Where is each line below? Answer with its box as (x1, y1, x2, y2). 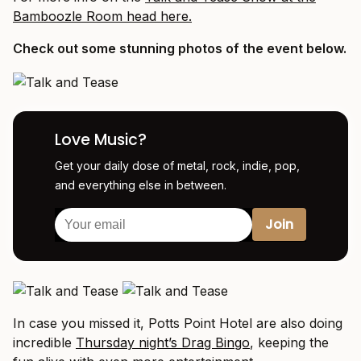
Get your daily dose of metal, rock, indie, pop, (55, 158, 300, 172)
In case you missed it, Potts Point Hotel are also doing (13, 315, 342, 332)
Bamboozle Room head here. (13, 8, 192, 24)
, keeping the (250, 334, 329, 351)
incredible (13, 334, 76, 351)
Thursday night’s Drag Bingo (76, 334, 250, 351)
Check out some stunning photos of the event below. (13, 40, 346, 56)
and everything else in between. (55, 177, 226, 192)
